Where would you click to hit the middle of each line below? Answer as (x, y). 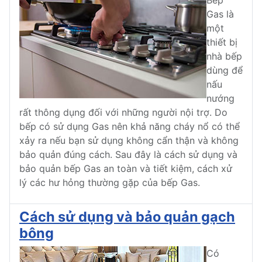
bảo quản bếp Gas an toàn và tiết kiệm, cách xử (126, 169)
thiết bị (222, 42)
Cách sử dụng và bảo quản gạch (127, 217)
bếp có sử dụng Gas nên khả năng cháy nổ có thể (130, 127)
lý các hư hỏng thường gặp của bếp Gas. (113, 183)
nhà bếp (224, 56)
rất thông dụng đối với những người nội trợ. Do (123, 113)
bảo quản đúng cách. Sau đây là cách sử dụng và (128, 155)
